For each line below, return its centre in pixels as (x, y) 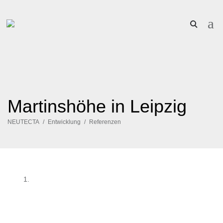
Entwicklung (64, 122)
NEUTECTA (23, 122)
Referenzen (105, 122)
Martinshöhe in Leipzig (97, 106)
